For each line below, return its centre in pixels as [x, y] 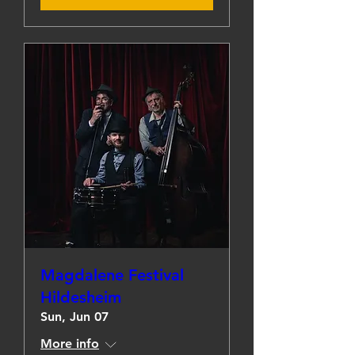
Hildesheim [81, 297]
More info [70, 344]
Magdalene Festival [112, 275]
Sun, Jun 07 [74, 317]
